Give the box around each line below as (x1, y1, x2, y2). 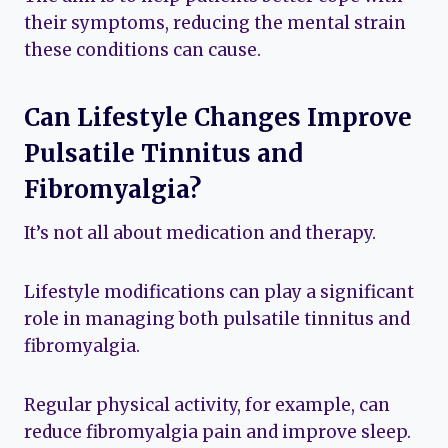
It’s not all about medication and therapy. (24, 221, 376, 244)
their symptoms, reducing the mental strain (24, 11, 406, 34)
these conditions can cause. (24, 38, 261, 61)
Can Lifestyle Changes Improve (24, 101, 412, 133)
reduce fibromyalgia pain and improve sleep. (24, 420, 411, 443)
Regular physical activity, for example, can (24, 393, 390, 416)
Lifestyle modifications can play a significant (24, 280, 414, 303)
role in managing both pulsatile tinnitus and (24, 307, 410, 330)
